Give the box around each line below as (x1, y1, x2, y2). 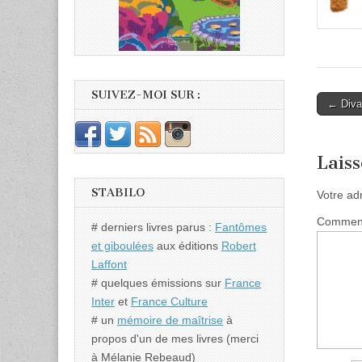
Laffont (91, 257, 127, 271)
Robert (221, 238, 256, 252)
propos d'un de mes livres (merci (91, 331, 259, 345)
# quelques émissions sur (91, 276, 225, 289)
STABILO (91, 185, 145, 200)
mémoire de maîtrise (117, 313, 223, 326)
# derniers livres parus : (91, 220, 215, 234)
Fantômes (215, 220, 267, 234)
